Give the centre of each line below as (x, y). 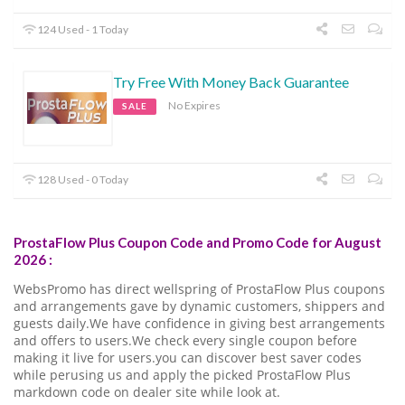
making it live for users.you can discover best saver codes (188, 358)
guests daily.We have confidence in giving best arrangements (199, 323)
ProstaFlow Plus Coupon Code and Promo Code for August (198, 242)
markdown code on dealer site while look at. (147, 392)
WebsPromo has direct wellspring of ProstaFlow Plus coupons (199, 289)
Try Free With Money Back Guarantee (231, 81)
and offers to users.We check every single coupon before (185, 340)
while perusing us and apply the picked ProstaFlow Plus (182, 375)
